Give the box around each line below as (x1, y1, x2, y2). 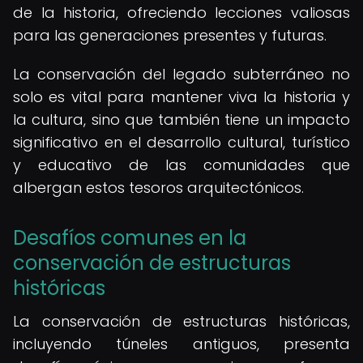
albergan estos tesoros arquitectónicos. (13, 177, 304, 198)
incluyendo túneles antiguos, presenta (13, 334, 350, 354)
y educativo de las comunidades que (13, 155, 350, 175)
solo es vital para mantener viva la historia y (13, 87, 350, 107)
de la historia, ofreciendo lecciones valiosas (13, 2, 350, 23)
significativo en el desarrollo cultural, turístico (13, 132, 350, 152)
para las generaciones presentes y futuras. (13, 25, 327, 45)
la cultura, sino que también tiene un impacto (13, 109, 350, 130)
